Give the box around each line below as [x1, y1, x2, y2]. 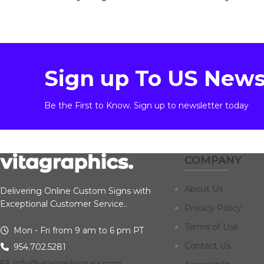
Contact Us [184, 240, 230, 251]
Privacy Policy [184, 202, 242, 213]
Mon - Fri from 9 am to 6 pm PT [11, 225, 144, 236]
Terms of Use [184, 221, 239, 232]
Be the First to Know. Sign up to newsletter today [44, 100, 249, 111]
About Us [184, 183, 223, 194]
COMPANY [184, 153, 242, 167]
